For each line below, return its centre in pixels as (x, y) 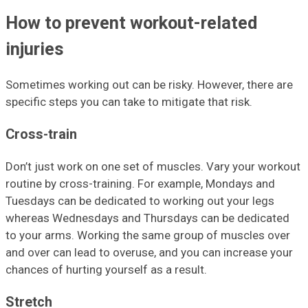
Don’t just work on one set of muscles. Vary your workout (153, 166)
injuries (35, 48)
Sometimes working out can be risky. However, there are (149, 85)
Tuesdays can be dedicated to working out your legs (140, 200)
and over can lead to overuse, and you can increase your (149, 252)
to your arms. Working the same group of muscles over (148, 235)
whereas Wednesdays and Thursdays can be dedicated (147, 218)
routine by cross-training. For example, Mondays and (140, 183)
